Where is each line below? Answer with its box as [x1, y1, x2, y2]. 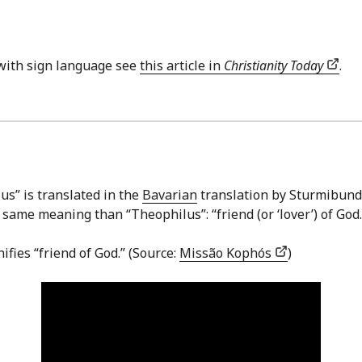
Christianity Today [224, 57, 323, 75]
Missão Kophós [179, 243, 275, 262]
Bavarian [142, 185, 197, 204]
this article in [140, 57, 224, 75]
